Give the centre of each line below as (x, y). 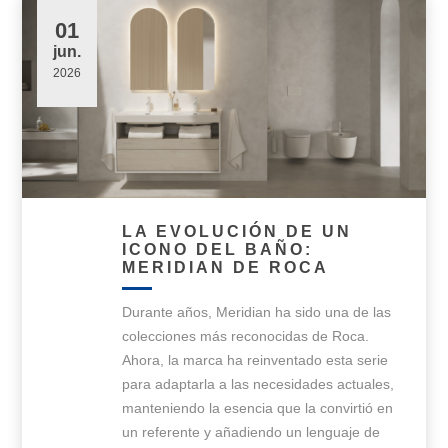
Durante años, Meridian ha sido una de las (257, 312)
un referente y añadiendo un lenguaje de (251, 432)
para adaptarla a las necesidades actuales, (258, 384)
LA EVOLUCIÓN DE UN (237, 232)
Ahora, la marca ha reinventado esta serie (255, 360)
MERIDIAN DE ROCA (226, 268)
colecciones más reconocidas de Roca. (246, 336)
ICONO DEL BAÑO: (218, 250)
